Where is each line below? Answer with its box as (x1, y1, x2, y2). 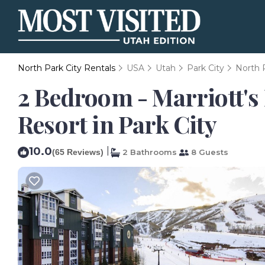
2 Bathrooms (120, 147, 177, 157)
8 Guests (189, 147, 228, 157)
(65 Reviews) (52, 147, 104, 157)
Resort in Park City (18, 108, 216, 140)
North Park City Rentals (18, 63, 118, 73)
